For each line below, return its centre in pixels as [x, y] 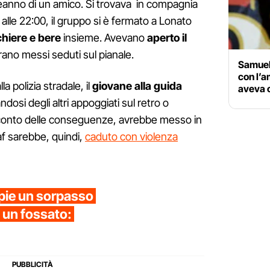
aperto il [167, 38]
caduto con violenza [131, 137]
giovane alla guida [137, 86]
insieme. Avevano [104, 38]
